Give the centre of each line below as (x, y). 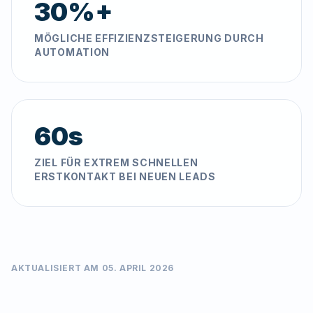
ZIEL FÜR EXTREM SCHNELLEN (116, 162)
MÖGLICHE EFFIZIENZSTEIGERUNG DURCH (149, 38)
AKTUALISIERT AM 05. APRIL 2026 (93, 268)
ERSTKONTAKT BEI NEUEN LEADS (125, 176)
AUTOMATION (72, 52)
